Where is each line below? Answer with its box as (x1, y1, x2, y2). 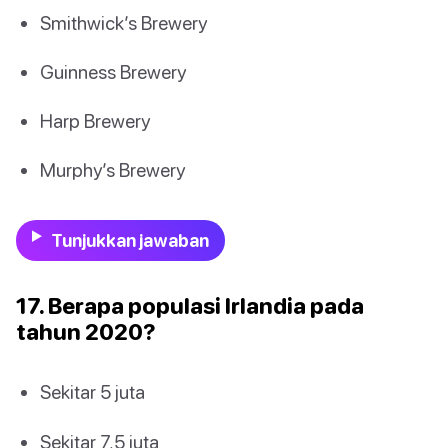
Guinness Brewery (40, 59, 186, 83)
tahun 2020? (16, 318, 156, 346)
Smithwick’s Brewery (40, 10, 207, 34)
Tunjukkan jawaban (50, 230, 209, 252)
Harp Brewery (40, 108, 150, 132)
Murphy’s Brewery (40, 158, 185, 182)
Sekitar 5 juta (40, 380, 145, 404)
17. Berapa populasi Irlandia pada (16, 292, 364, 320)
